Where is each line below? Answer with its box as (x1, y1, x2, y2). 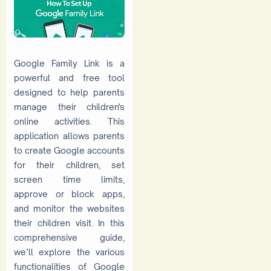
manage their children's (14, 101, 125, 112)
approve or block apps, (14, 188, 125, 199)
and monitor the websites (14, 203, 125, 214)
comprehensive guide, (14, 232, 125, 243)
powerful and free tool (14, 72, 125, 83)
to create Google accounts (14, 145, 125, 155)
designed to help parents (14, 87, 125, 97)
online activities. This (14, 116, 125, 126)
